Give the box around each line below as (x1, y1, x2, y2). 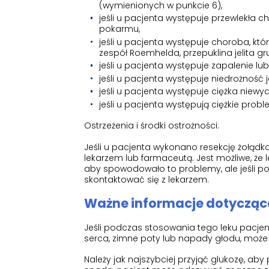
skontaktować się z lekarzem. (84, 173, 209, 186)
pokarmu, (98, 23, 140, 35)
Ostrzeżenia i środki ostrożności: (84, 119, 219, 132)
